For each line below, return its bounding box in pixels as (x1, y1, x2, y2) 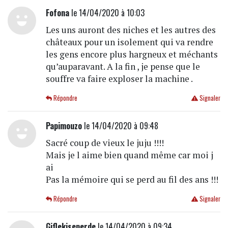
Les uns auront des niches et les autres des (45, 23, 216, 36)
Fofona (45, 6, 69, 19)
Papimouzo (45, 119, 82, 132)
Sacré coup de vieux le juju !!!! (45, 136, 164, 149)
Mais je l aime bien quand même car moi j (45, 149, 213, 161)
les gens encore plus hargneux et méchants (45, 48, 218, 60)
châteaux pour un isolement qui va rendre (45, 36, 213, 48)
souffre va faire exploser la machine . (45, 72, 193, 84)
